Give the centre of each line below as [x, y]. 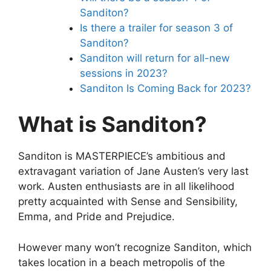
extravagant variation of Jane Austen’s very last [133, 171]
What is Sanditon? [113, 124]
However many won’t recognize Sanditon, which [135, 247]
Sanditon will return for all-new [155, 58]
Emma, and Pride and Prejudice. [96, 217]
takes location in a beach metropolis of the [122, 262]
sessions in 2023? [124, 73]
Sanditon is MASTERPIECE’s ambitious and [122, 156]
